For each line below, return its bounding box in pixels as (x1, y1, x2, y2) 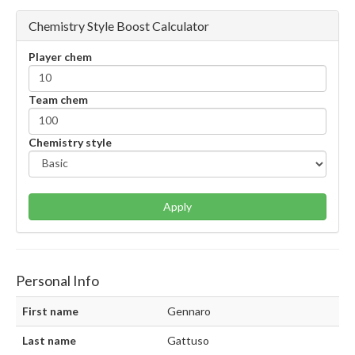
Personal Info (16, 271, 99, 289)
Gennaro (167, 303, 211, 318)
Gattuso (167, 333, 209, 347)
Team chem (29, 92, 88, 106)
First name (22, 303, 78, 318)
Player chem (29, 49, 92, 63)
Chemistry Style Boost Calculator (29, 17, 209, 33)
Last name (22, 333, 76, 347)
